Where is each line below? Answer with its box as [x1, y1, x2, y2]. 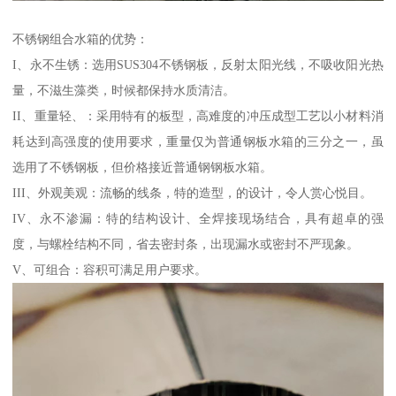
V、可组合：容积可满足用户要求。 [12, 262, 208, 277]
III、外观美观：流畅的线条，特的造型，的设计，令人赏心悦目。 [12, 185, 373, 200]
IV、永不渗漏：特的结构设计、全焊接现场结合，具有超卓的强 [12, 210, 384, 225]
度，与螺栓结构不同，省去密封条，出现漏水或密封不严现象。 [12, 236, 360, 251]
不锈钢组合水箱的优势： [12, 31, 149, 46]
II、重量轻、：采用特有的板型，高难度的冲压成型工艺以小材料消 [12, 108, 384, 123]
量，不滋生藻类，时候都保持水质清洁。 [12, 82, 236, 97]
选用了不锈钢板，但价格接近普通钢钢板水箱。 [12, 159, 273, 174]
